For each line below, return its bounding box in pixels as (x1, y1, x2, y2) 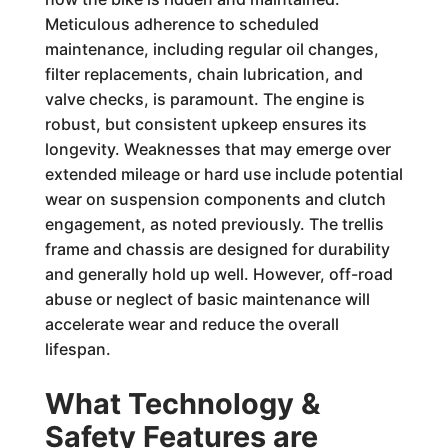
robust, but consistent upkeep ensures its (44, 114, 367, 134)
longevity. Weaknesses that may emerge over (44, 139, 391, 159)
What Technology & (44, 386, 320, 421)
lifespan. (44, 339, 111, 359)
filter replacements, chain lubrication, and (44, 64, 363, 84)
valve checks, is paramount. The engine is (44, 89, 365, 109)
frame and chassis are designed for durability (44, 239, 390, 259)
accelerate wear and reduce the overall (44, 314, 339, 334)
